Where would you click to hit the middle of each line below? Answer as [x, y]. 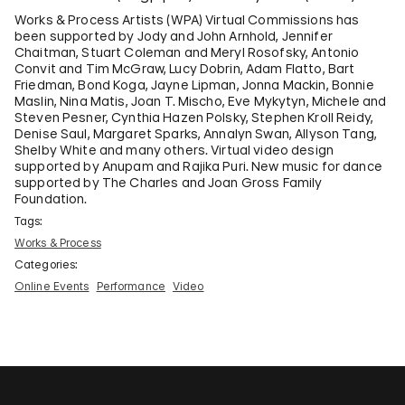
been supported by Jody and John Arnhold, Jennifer [174, 36]
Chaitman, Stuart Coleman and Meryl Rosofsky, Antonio [187, 52]
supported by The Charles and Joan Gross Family [169, 182]
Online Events [52, 286]
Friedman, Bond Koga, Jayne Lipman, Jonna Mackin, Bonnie [194, 85]
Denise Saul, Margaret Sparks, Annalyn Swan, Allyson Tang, [196, 133]
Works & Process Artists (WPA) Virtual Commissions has [187, 19]
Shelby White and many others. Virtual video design [174, 150]
